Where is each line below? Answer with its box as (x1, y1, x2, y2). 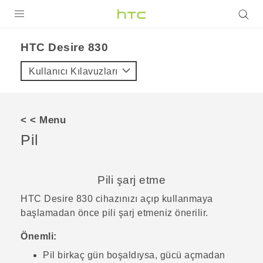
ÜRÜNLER (12, 34, 58, 45)
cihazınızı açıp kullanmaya (95, 194, 213, 204)
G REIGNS (19, 82, 64, 92)
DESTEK (12, 157, 48, 167)
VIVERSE (12, 131, 52, 141)
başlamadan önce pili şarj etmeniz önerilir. (21, 208, 208, 218)
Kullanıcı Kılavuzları (29, 66, 118, 76)
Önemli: (21, 231, 57, 242)
